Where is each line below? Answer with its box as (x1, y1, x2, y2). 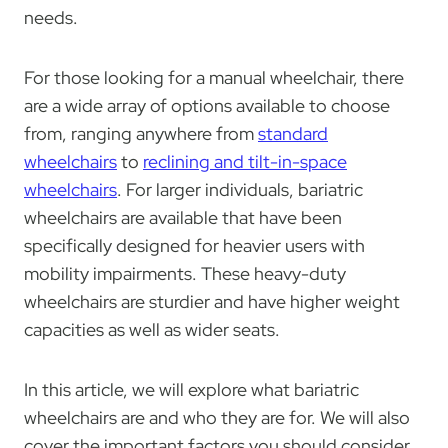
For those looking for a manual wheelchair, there (24, 66, 404, 90)
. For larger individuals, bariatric (117, 178, 363, 202)
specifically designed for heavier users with (24, 234, 365, 258)
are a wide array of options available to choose (24, 94, 390, 118)
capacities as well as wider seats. (24, 318, 280, 342)
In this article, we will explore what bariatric (24, 378, 359, 402)
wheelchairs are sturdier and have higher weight (24, 290, 400, 314)
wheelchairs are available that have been (24, 206, 342, 230)
